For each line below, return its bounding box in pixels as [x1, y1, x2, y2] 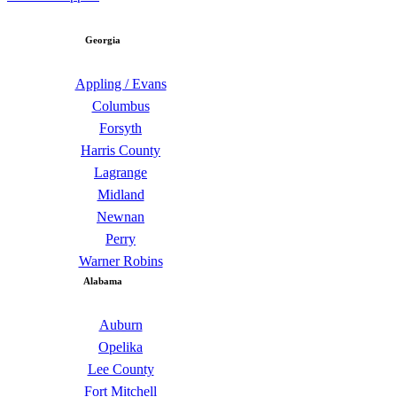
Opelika [98, 339, 143, 355]
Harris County [81, 143, 160, 159]
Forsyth [99, 121, 142, 136]
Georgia [85, 35, 121, 46]
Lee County [87, 362, 154, 378]
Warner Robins [78, 253, 163, 269]
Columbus [91, 98, 150, 114]
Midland [97, 187, 144, 203]
